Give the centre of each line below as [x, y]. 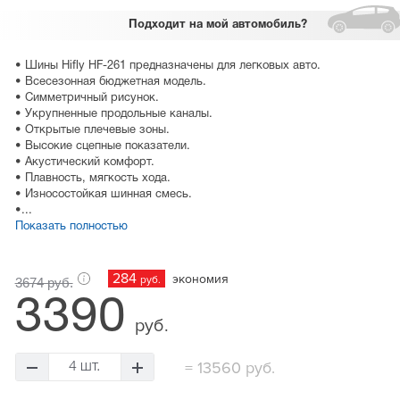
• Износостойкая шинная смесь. [103, 195]
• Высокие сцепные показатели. [102, 147]
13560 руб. [233, 368]
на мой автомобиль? [247, 25]
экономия [198, 279]
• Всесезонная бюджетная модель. [110, 83]
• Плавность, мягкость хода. [92, 179]
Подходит [158, 25]
